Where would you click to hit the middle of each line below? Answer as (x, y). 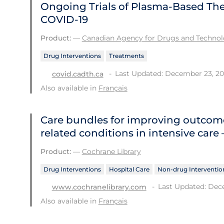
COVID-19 (64, 20)
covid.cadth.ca (77, 74)
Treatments (126, 56)
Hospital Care (129, 169)
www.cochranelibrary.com (99, 187)
